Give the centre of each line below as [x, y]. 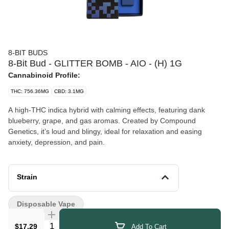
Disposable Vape [46, 204]
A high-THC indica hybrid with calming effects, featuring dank [107, 110]
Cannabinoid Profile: [44, 75]
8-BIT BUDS [28, 53]
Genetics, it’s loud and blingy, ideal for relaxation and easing [105, 131]
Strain [27, 177]
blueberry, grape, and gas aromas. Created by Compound [102, 121]
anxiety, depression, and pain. [56, 142]
